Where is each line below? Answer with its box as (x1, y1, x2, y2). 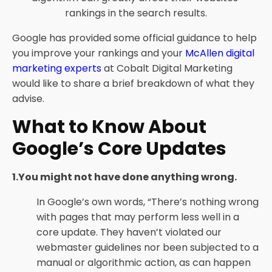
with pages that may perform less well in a (36, 210, 239, 224)
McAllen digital (185, 46, 254, 60)
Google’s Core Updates (12, 136, 226, 161)
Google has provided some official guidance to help (12, 31, 257, 45)
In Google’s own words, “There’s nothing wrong (36, 195, 259, 209)
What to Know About (12, 114, 206, 140)
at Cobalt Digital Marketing (101, 61, 233, 75)
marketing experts (12, 61, 101, 75)
